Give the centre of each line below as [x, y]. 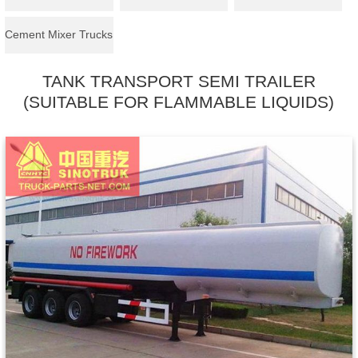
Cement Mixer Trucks [59, 34]
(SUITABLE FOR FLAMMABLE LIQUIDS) [179, 102]
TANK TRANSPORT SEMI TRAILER [179, 81]
